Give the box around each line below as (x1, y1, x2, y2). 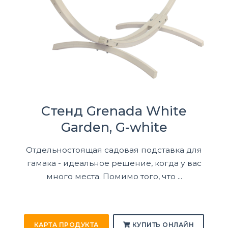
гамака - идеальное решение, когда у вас (26, 158, 202, 168)
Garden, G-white (61, 119, 167, 135)
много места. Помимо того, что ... (46, 172, 182, 182)
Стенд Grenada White (41, 103, 187, 119)
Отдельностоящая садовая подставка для (26, 145, 202, 155)
